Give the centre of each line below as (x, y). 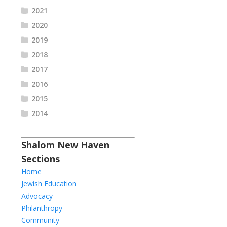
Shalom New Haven (65, 145)
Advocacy (37, 196)
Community (40, 220)
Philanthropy (42, 208)
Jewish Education (49, 183)
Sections (41, 158)
